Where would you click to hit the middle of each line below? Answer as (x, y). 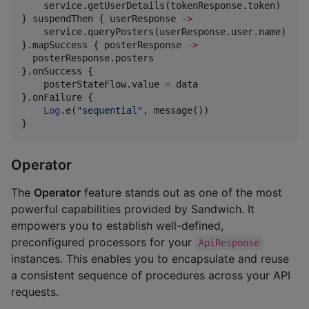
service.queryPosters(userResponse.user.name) (154, 32)
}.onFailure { (57, 98)
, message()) (176, 111)
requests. (35, 291)
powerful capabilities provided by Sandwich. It (133, 209)
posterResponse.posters (88, 58)
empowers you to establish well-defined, (117, 225)
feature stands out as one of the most (181, 192)
